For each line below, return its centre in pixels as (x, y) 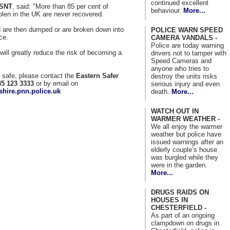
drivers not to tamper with (189, 53)
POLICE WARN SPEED (187, 30)
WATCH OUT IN (175, 111)
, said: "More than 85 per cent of (60, 6)
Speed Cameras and (181, 61)
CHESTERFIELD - (179, 207)
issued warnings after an (187, 142)
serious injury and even (185, 84)
